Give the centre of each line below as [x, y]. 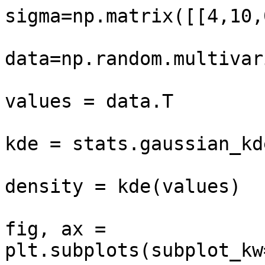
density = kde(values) [123, 186]
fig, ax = [55, 229]
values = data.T [89, 101]
